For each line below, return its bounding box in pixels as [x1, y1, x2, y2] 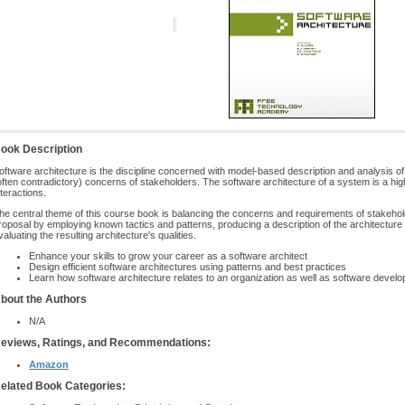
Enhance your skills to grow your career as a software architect [29, 250, 307, 261]
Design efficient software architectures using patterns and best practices [29, 261, 346, 272]
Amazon [29, 359, 69, 370]
